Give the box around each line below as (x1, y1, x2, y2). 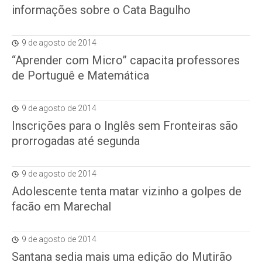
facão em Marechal (12, 199, 111, 213)
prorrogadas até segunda (12, 134, 140, 148)
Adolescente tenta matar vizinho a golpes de (12, 184, 242, 198)
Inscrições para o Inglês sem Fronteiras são (12, 119, 238, 133)
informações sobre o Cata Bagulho (12, 3, 191, 17)
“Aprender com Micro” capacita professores (12, 53, 240, 67)
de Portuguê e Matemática (12, 68, 149, 82)
